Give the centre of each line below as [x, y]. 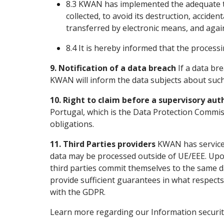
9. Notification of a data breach [113, 68]
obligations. [72, 124]
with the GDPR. [78, 192]
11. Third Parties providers [103, 144]
